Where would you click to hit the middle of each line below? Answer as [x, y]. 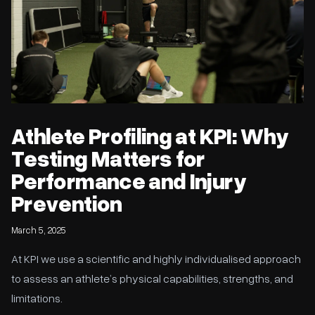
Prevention [67, 203]
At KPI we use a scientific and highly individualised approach [156, 259]
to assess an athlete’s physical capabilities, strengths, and [152, 278]
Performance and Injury [129, 180]
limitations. [37, 298]
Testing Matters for [108, 158]
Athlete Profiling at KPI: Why [150, 135]
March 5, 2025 [39, 230]
